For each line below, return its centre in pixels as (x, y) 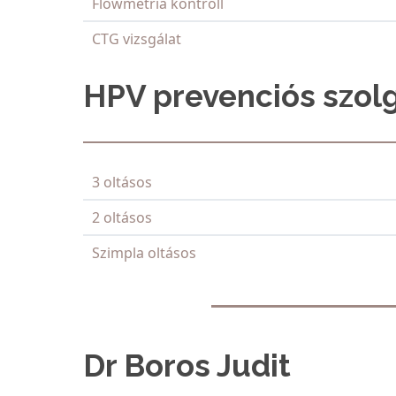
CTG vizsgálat (137, 39)
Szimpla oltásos (144, 253)
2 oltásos (122, 218)
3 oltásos (122, 183)
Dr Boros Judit (190, 366)
